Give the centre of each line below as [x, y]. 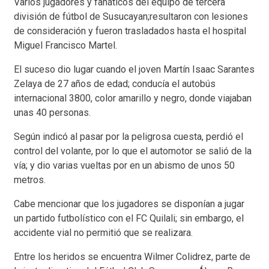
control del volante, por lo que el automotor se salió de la [133, 151]
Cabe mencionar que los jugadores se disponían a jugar [129, 204]
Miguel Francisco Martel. [65, 45]
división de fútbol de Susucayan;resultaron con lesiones [131, 16]
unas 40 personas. [52, 112]
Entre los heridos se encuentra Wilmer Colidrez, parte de [132, 256]
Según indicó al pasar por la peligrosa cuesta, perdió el [128, 136]
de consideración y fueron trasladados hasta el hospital [130, 31]
